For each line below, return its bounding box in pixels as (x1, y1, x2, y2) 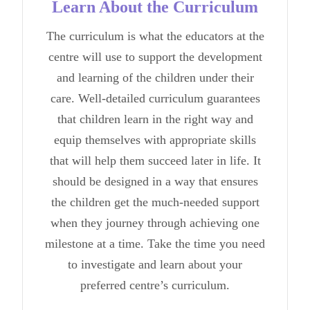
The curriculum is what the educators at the (46, 28, 264, 43)
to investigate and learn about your (68, 257, 242, 271)
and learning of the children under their (56, 70, 254, 84)
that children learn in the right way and (57, 111, 253, 126)
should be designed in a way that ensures (52, 174, 258, 188)
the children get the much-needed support (51, 194, 259, 209)
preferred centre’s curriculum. (80, 277, 230, 292)
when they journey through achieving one (51, 215, 259, 230)
